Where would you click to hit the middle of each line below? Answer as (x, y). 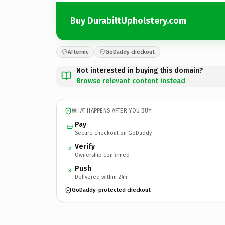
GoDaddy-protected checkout (111, 190)
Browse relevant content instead (131, 81)
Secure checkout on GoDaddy (113, 133)
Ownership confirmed (102, 155)
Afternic (78, 52)
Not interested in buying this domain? (140, 70)
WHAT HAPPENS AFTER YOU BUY (112, 111)
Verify (85, 146)
